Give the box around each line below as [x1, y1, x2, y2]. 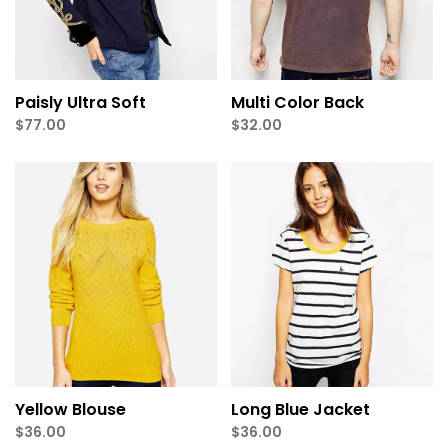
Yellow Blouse [15, 397, 126, 421]
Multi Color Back [231, 91, 364, 115]
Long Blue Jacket [231, 397, 370, 421]
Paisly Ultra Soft [15, 91, 146, 115]
